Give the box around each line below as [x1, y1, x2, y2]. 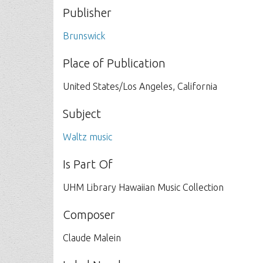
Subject [63, 107, 102, 120]
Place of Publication [63, 56, 166, 70]
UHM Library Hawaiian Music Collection [63, 182, 224, 193]
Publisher [63, 6, 112, 19]
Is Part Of [63, 157, 113, 171]
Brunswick [63, 31, 106, 41]
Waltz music [63, 131, 113, 142]
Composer [63, 208, 116, 221]
